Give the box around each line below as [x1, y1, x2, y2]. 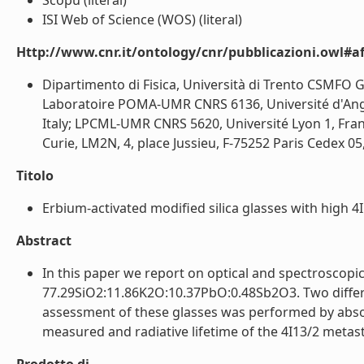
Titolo [16, 167, 54, 184]
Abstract [16, 232, 71, 249]
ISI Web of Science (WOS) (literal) [42, 11, 242, 28]
